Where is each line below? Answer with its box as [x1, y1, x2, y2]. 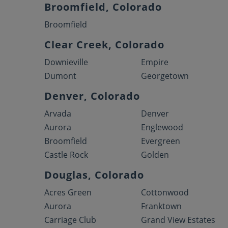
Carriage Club [44, 214, 96, 225]
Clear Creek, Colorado [44, 38, 164, 51]
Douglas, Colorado [44, 168, 144, 182]
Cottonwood [141, 187, 189, 198]
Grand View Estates [141, 214, 216, 225]
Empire [141, 56, 169, 68]
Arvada [44, 108, 71, 119]
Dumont [44, 70, 76, 81]
